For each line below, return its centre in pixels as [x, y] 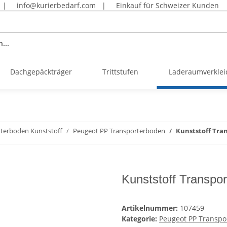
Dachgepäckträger [41, 72]
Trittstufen [120, 72]
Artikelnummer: [151, 208]
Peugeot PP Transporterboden [119, 131]
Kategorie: [140, 219]
